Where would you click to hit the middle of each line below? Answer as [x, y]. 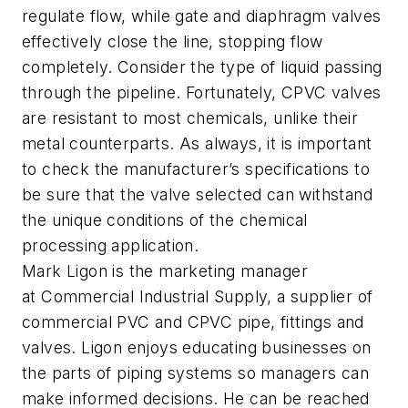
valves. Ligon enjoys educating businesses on [197, 347]
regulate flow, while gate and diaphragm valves [202, 15]
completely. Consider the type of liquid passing [202, 66]
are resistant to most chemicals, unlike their [190, 117]
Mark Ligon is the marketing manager [165, 270]
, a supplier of [320, 296]
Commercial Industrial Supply [154, 296]
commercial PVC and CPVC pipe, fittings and [193, 321]
